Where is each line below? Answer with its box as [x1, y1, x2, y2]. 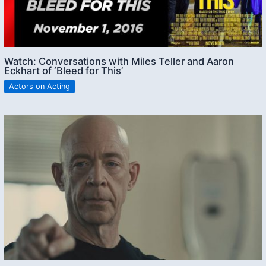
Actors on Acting [9, 81, 71, 91]
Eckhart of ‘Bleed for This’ [4, 65, 123, 77]
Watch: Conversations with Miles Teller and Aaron [4, 55, 235, 68]
